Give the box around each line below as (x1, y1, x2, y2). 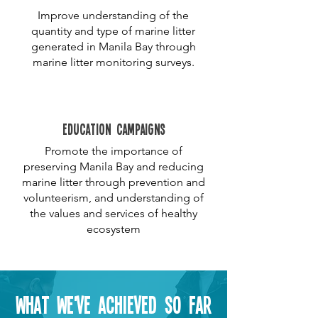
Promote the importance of (44, 144, 182, 158)
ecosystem (86, 222, 141, 236)
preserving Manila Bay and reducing (23, 160, 204, 173)
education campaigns (62, 119, 165, 138)
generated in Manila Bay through (31, 40, 196, 53)
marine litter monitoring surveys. (32, 55, 194, 69)
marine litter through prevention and (21, 175, 205, 189)
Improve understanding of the (38, 9, 189, 22)
